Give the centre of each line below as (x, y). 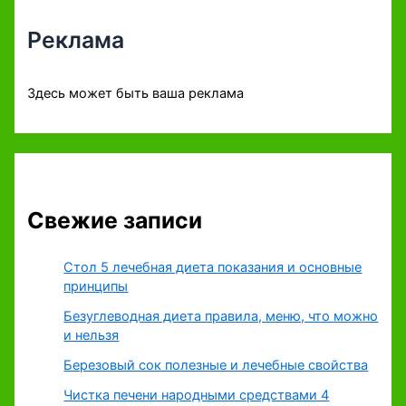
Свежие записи (115, 220)
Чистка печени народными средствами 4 (197, 396)
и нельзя (92, 336)
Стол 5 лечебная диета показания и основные (213, 268)
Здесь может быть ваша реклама (136, 94)
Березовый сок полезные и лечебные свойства (216, 366)
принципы (96, 287)
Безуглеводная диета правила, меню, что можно (221, 317)
